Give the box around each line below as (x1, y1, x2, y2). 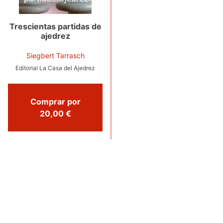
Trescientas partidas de (9, 21, 102, 31)
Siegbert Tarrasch (26, 51, 85, 60)
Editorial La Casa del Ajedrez (15, 64, 95, 72)
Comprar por (30, 96, 81, 107)
